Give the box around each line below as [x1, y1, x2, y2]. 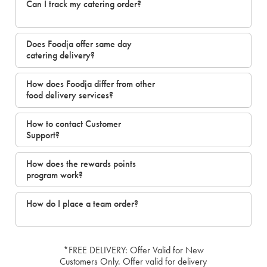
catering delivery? [26, 49, 95, 61]
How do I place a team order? [26, 197, 138, 209]
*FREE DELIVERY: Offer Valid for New [63, 244, 204, 256]
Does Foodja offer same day [26, 38, 132, 50]
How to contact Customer [26, 118, 121, 130]
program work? [26, 169, 83, 181]
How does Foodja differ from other [26, 78, 155, 90]
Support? [26, 129, 60, 141]
